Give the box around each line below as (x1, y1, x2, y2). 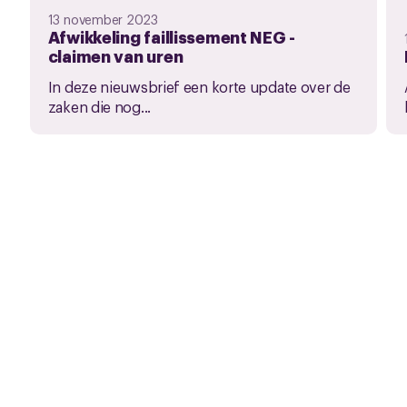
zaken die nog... (47, 96, 151, 117)
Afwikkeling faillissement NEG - (47, 25, 296, 48)
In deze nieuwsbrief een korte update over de (47, 76, 351, 97)
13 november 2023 (47, 10, 159, 28)
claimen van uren (47, 45, 184, 67)
